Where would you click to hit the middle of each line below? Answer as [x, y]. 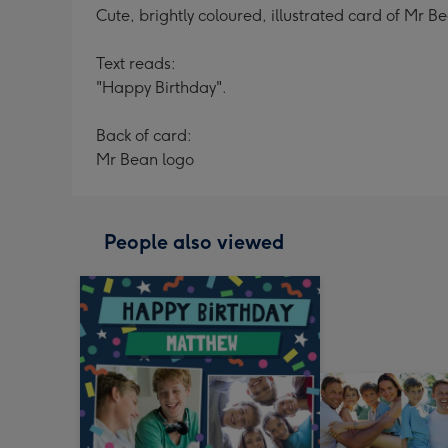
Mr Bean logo [145, 159]
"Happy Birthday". [161, 87]
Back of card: [144, 135]
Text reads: [136, 63]
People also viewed [194, 242]
